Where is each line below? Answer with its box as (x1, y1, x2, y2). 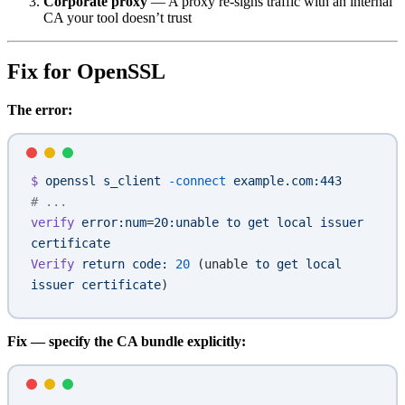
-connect (161, 174, 226, 189)
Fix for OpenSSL (7, 60, 165, 84)
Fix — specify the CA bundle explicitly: (7, 334, 246, 350)
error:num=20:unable (74, 215, 219, 231)
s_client (96, 174, 161, 189)
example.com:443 (226, 174, 342, 189)
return (74, 257, 125, 272)
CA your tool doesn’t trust (43, 9, 192, 25)
